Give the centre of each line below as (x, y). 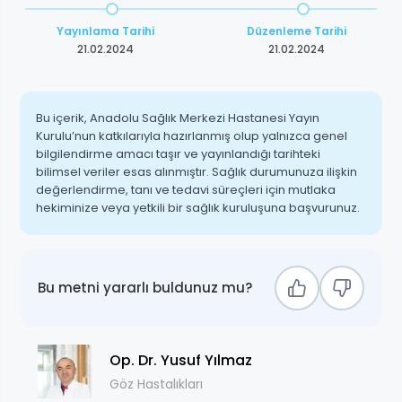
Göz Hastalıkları (156, 384)
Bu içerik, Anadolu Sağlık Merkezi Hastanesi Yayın (178, 118)
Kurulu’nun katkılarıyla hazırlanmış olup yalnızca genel (192, 136)
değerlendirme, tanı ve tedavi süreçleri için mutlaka (186, 190)
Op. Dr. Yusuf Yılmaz (181, 360)
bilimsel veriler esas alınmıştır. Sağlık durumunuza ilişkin (197, 172)
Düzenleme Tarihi (297, 31)
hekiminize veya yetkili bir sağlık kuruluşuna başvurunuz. (198, 208)
